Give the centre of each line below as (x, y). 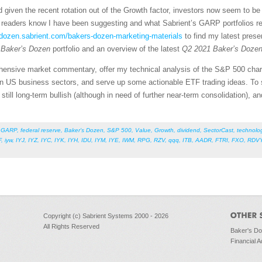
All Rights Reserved (71, 226)
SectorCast (218, 130)
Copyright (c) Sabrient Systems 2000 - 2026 (106, 216)
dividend (189, 130)
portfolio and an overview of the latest (116, 49)
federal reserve (41, 130)
